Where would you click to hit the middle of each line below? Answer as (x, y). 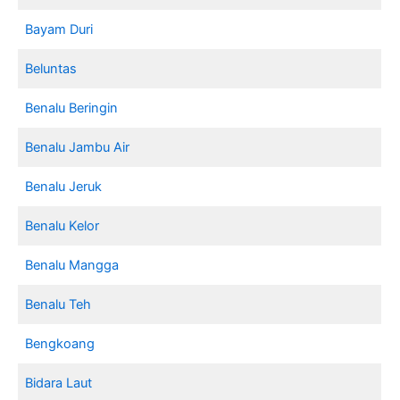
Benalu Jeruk (64, 186)
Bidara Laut (59, 383)
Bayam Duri (59, 29)
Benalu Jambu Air (78, 147)
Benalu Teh (58, 304)
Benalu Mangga (72, 265)
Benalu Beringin (72, 108)
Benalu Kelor (62, 225)
